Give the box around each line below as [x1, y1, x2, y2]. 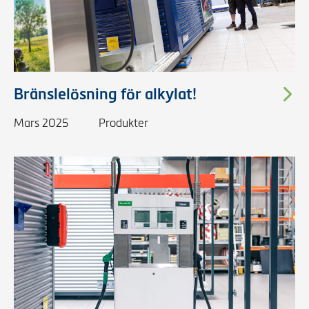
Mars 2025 [14, 117, 68, 129]
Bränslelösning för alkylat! [14, 86, 197, 103]
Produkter [99, 117, 148, 129]
